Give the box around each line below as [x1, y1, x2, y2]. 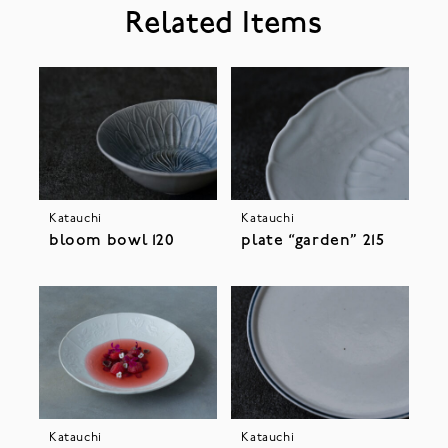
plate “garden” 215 [241, 233, 385, 250]
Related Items [125, 8, 323, 40]
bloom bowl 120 [48, 233, 175, 250]
